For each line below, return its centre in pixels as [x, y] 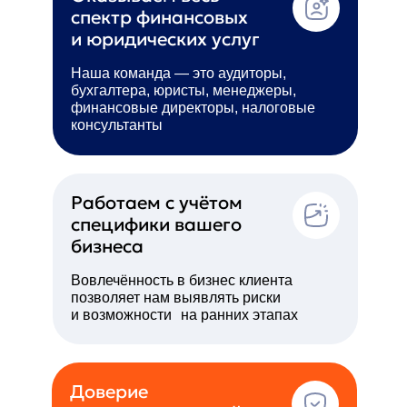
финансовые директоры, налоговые [193, 108]
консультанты [116, 125]
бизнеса [107, 246]
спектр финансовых [159, 17]
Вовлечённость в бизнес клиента [181, 280]
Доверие [114, 392]
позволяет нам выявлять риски [175, 298]
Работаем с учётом [156, 203]
